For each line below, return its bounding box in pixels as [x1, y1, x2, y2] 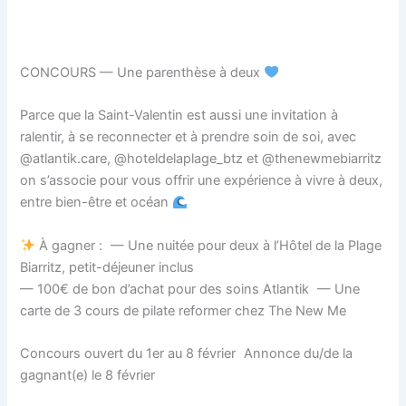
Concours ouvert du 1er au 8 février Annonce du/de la [20, 345, 353, 362]
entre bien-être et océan [20, 194, 173, 211]
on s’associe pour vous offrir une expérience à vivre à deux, [20, 172, 383, 189]
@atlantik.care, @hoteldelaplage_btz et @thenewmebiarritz [20, 150, 382, 168]
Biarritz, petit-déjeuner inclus [20, 258, 195, 275]
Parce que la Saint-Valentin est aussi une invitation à [20, 107, 339, 124]
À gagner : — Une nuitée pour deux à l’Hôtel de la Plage [35, 237, 382, 254]
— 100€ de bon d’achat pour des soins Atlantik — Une [20, 280, 361, 297]
